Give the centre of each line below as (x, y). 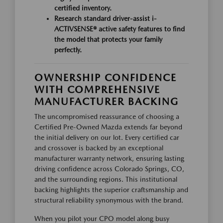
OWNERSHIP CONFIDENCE (106, 78)
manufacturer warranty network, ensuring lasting (109, 158)
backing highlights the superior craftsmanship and (111, 190)
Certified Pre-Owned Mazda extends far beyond (108, 127)
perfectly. (68, 50)
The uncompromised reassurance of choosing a (107, 116)
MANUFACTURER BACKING (107, 102)
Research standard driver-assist (103, 18)
